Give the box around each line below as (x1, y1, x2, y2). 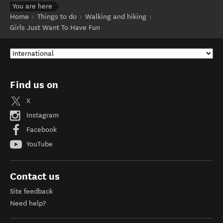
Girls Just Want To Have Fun (10, 23, 100, 32)
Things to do (37, 12, 77, 21)
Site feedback (10, 187, 53, 196)
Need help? (10, 199, 46, 208)
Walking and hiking (85, 12, 146, 21)
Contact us (10, 170, 60, 183)
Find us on (10, 79, 58, 91)
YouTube (24, 140, 53, 149)
